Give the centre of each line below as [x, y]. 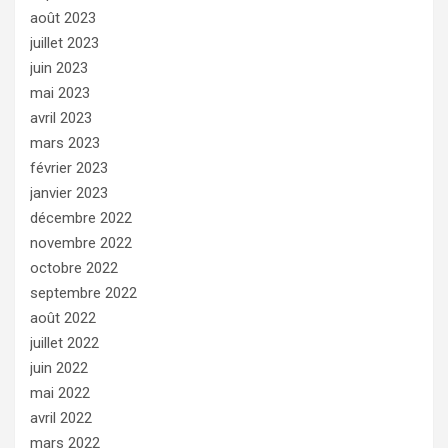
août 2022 [63, 317]
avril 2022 [61, 417]
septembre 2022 [83, 292]
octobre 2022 [74, 267]
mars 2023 [65, 142]
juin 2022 [59, 367]
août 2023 [63, 17]
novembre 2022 [81, 242]
